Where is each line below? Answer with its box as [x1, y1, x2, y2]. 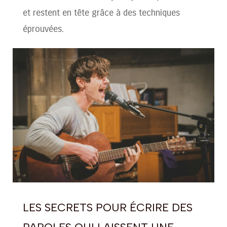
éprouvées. [22, 23, 64, 34]
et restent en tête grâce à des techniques [22, 7, 180, 18]
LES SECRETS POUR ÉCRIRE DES [22, 201, 193, 215]
